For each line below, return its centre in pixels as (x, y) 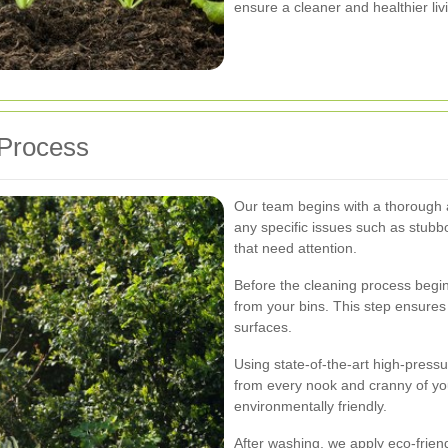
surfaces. (263, 326)
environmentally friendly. (310, 405)
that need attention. (295, 247)
